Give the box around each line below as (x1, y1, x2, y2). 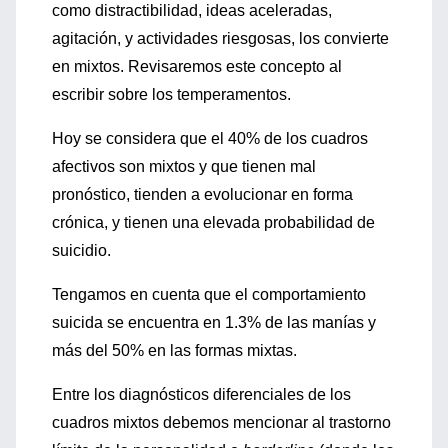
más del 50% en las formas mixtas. (52, 342, 297, 359)
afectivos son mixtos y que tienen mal (52, 158, 316, 175)
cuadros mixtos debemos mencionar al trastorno (52, 414, 391, 431)
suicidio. (52, 242, 111, 259)
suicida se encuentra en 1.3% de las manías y (52, 314, 376, 331)
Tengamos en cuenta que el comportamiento (52, 286, 366, 303)
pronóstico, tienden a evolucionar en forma (52, 186, 353, 203)
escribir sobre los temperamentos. (52, 86, 291, 103)
